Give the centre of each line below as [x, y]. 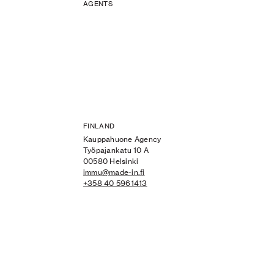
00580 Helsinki [111, 161]
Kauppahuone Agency [122, 139]
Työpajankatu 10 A [116, 150]
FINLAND [99, 126]
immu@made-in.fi [114, 172]
